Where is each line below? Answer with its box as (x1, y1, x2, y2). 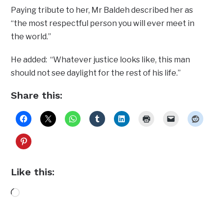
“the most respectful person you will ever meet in (11, 19, 195, 28)
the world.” (11, 32, 52, 42)
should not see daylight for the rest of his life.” (11, 68, 181, 78)
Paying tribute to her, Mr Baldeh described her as (11, 5, 193, 15)
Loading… (19, 189, 55, 199)
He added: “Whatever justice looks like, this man (11, 55, 191, 65)
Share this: (11, 89, 63, 102)
